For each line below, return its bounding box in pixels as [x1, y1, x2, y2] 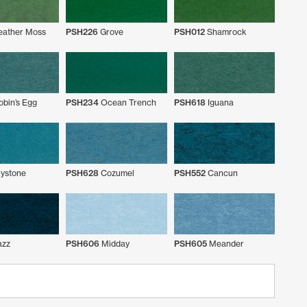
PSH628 [66, 167, 99, 178]
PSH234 [66, 97, 99, 108]
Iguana [205, 97, 234, 108]
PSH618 [173, 97, 206, 108]
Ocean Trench [99, 97, 156, 108]
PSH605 [173, 238, 207, 249]
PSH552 [173, 167, 206, 178]
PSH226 [66, 26, 98, 37]
